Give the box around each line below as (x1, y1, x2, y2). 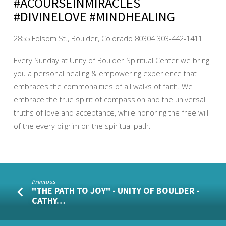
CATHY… (32, 195, 66, 206)
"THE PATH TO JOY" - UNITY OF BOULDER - (32, 185, 200, 196)
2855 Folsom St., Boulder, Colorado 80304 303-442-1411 (13, 33, 202, 43)
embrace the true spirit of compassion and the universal (13, 94, 205, 104)
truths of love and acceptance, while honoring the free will (13, 107, 208, 118)
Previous (32, 177, 56, 185)
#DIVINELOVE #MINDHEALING (13, 8, 175, 25)
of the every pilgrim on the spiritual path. (13, 120, 151, 131)
